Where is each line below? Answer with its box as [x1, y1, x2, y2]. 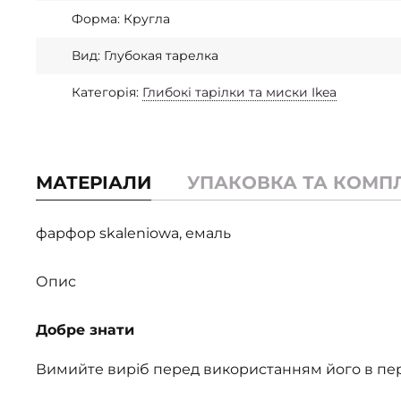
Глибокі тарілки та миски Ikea [142, 84, 337, 100]
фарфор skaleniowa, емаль [36, 225, 231, 242]
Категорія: [72, 84, 142, 100]
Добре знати [36, 321, 134, 338]
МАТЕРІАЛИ [36, 172, 151, 193]
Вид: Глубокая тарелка [72, 47, 218, 64]
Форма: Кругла [72, 11, 170, 27]
